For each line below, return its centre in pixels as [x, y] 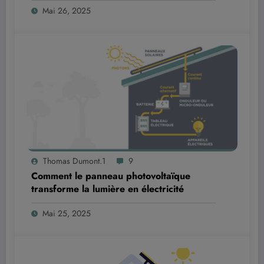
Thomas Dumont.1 [74, 161]
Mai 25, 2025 [67, 213]
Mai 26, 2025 [67, 10]
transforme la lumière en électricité [108, 189]
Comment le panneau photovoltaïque [111, 176]
